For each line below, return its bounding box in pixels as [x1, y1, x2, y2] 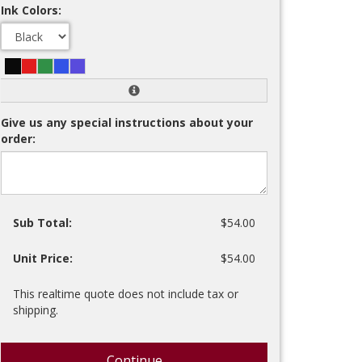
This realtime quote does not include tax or [13, 286, 238, 301]
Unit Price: [13, 250, 73, 266]
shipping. [13, 302, 58, 318]
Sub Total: [13, 215, 72, 230]
